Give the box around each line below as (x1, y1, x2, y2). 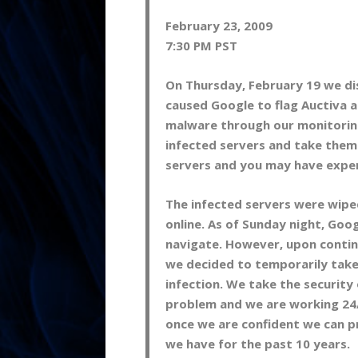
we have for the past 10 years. (165, 335, 350, 352)
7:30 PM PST (165, 37, 237, 54)
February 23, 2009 (165, 17, 272, 34)
